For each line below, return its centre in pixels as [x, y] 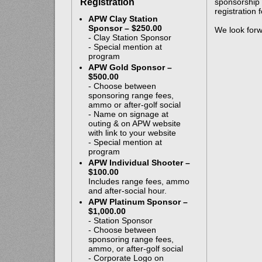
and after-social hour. [127, 191]
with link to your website [132, 133]
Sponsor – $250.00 [125, 28]
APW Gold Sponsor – [130, 68]
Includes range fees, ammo [139, 182]
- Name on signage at [128, 114]
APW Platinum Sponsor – [138, 202]
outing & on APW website [134, 124]
